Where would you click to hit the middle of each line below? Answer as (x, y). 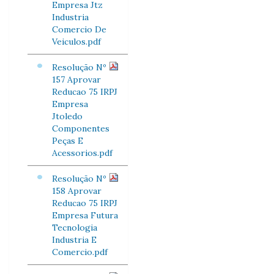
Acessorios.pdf (82, 153)
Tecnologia (75, 228)
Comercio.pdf (80, 252)
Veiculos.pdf (76, 42)
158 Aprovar (77, 191)
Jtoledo (67, 116)
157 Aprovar (76, 80)
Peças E (68, 141)
